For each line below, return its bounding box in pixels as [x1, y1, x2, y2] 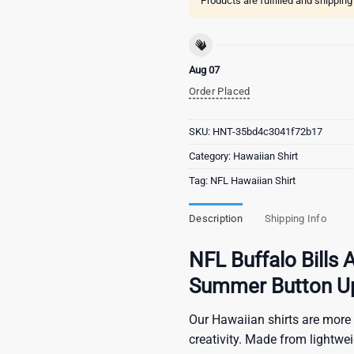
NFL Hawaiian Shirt [210, 175, 296, 187]
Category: [189, 150, 233, 163]
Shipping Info [264, 213, 326, 225]
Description [189, 213, 243, 225]
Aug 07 [189, 63, 220, 76]
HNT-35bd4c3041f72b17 [213, 126, 322, 138]
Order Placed [189, 85, 250, 97]
